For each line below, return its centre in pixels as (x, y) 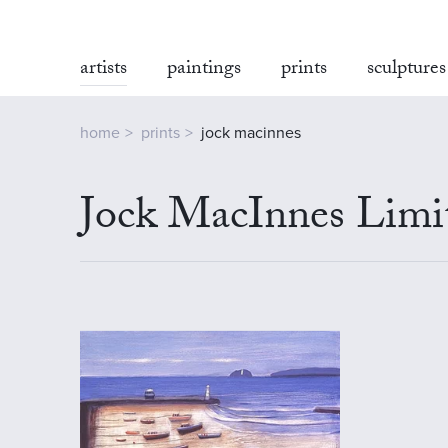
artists (103, 70)
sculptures (406, 70)
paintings (204, 70)
